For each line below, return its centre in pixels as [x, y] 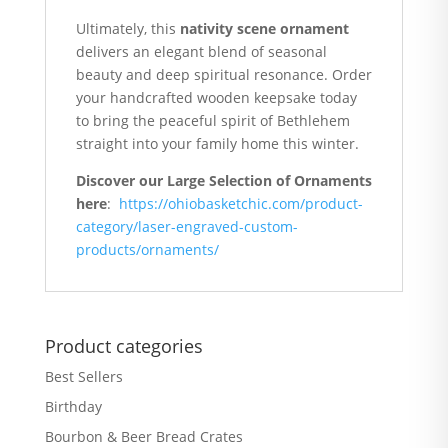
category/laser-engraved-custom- [186, 226]
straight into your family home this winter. [217, 143]
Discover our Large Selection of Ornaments [223, 180]
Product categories [123, 346]
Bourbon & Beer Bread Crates [143, 436]
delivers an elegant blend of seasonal [201, 51]
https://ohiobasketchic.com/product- [240, 203]
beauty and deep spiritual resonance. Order [223, 74]
